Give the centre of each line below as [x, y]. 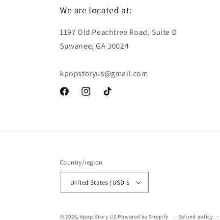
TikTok [112, 96]
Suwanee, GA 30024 [95, 46]
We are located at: [96, 10]
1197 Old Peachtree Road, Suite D [119, 32]
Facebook [74, 96]
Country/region [81, 162]
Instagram [96, 96]
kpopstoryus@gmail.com [104, 73]
